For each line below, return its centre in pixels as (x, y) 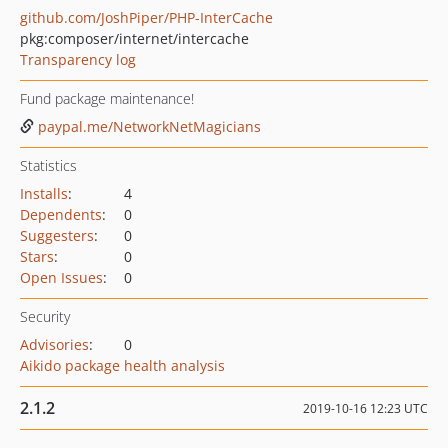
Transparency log (78, 59)
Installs (44, 193)
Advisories (54, 344)
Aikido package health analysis (122, 365)
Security (45, 316)
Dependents (61, 214)
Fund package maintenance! (107, 98)
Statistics (48, 165)
